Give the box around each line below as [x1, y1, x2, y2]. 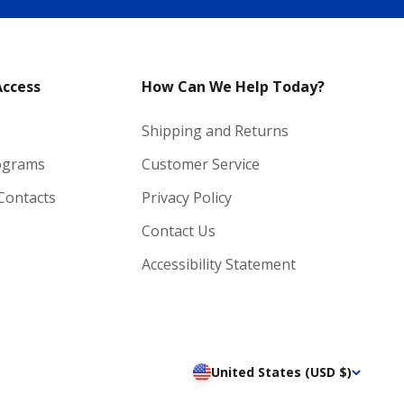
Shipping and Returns [141, 120, 289, 141]
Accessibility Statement [141, 253, 296, 274]
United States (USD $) [211, 363, 352, 381]
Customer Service [141, 153, 260, 174]
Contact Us [141, 220, 216, 241]
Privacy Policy [141, 187, 232, 207]
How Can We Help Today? [141, 76, 325, 96]
